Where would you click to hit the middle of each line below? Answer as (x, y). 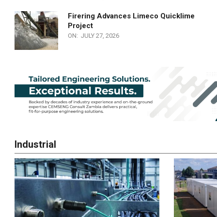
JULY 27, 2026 (100, 36)
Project (80, 26)
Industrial (35, 145)
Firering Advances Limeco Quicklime (131, 16)
